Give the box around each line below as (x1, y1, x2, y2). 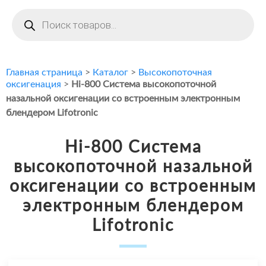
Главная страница (6, 68, 83, 78)
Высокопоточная (138, 68, 212, 78)
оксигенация (6, 80, 61, 90)
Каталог (93, 68, 128, 78)
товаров (11, 18, 46, 28)
